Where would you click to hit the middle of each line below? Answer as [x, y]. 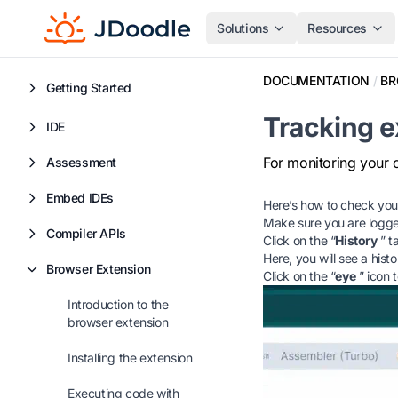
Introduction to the [118, 304]
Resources [337, 28]
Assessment [81, 162]
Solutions [243, 28]
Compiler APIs [86, 233]
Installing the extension [130, 358]
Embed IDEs [80, 198]
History [356, 240]
